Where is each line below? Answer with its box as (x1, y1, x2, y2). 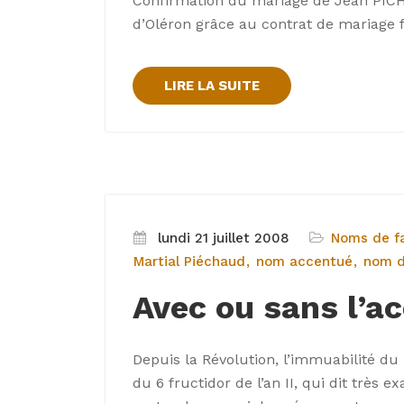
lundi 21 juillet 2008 (158, 230, 289, 246)
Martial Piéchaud (133, 253, 245, 270)
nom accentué (256, 253, 353, 270)
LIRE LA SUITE (164, 78, 260, 94)
